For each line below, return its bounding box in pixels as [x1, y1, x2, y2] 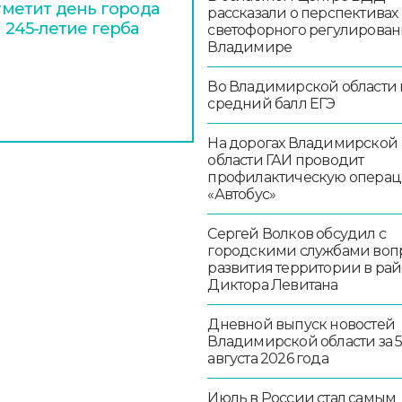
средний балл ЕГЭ [207, 94, 336, 112]
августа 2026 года [207, 349, 328, 367]
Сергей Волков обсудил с [207, 224, 387, 242]
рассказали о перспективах [207, 4, 398, 22]
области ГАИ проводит [207, 151, 364, 169]
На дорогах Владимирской [207, 134, 398, 152]
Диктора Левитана [207, 275, 338, 293]
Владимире [207, 38, 293, 56]
